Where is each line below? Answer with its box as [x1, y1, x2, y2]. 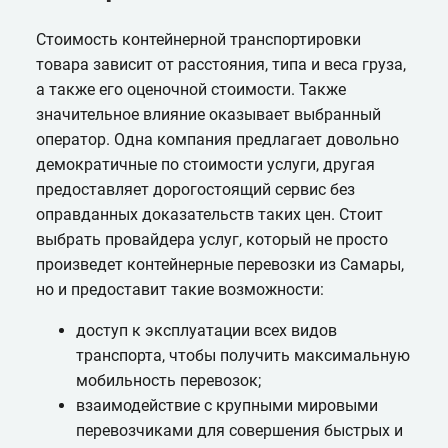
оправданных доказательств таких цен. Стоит [35, 204, 383, 224]
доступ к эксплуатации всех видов [75, 320, 337, 340]
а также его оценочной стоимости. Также [35, 79, 346, 99]
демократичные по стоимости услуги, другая [35, 154, 375, 174]
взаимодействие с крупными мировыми [75, 395, 378, 415]
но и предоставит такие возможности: [35, 279, 324, 299]
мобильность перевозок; [75, 370, 261, 390]
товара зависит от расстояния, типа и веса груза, [35, 54, 406, 74]
